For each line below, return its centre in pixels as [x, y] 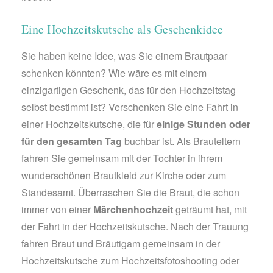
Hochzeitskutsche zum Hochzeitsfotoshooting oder [130, 260]
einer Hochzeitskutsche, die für [89, 124]
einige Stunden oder [204, 124]
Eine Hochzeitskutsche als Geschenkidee [122, 29]
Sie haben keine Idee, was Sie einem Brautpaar [124, 55]
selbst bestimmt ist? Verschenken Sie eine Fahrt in [130, 107]
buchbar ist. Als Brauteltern [181, 141]
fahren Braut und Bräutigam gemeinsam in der [121, 243]
